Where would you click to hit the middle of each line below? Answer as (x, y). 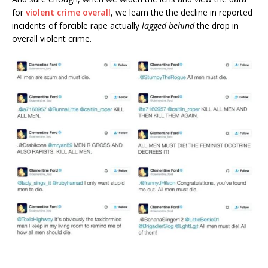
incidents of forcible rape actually (77, 26)
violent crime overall (68, 13)
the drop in (217, 26)
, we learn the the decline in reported (182, 13)
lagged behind (168, 26)
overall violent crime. (52, 39)
